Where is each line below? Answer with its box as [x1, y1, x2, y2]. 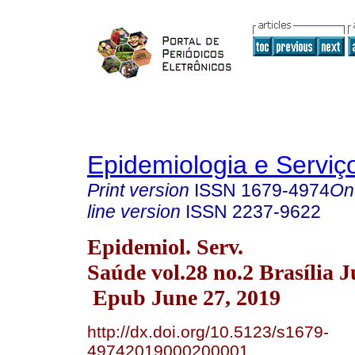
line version [87, 201, 181, 222]
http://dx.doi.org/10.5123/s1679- [87, 322, 329, 341]
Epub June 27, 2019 [87, 284, 281, 310]
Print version [87, 180, 189, 200]
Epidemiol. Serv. [87, 234, 243, 259]
